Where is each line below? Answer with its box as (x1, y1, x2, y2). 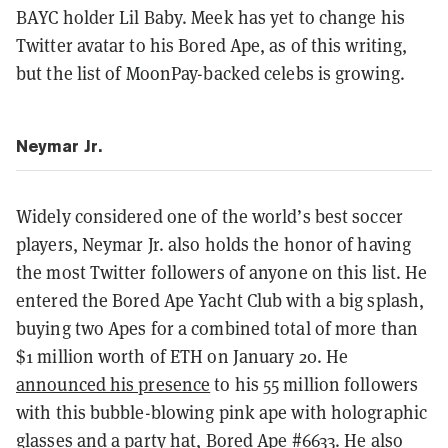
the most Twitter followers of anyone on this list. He (16, 260, 428, 284)
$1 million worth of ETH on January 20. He (16, 344, 349, 368)
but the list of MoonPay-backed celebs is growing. (16, 61, 405, 85)
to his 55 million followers (210, 372, 419, 396)
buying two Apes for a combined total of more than (16, 316, 418, 340)
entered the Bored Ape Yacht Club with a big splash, (16, 288, 425, 312)
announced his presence (16, 372, 211, 396)
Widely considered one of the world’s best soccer (16, 204, 403, 228)
